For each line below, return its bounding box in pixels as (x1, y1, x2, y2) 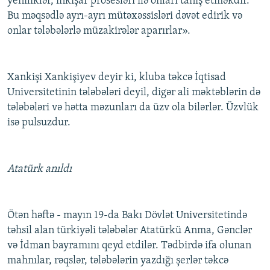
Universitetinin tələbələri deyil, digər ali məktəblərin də (7, 87, 260, 99)
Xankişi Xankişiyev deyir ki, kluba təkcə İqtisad (7, 72, 226, 84)
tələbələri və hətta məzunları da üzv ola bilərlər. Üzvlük (7, 102, 259, 114)
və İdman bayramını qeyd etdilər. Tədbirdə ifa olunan (7, 240, 251, 252)
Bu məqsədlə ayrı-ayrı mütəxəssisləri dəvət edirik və (7, 10, 242, 22)
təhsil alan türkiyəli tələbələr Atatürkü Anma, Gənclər (7, 225, 252, 237)
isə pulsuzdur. (7, 117, 71, 129)
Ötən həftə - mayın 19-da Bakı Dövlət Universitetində (7, 210, 247, 222)
